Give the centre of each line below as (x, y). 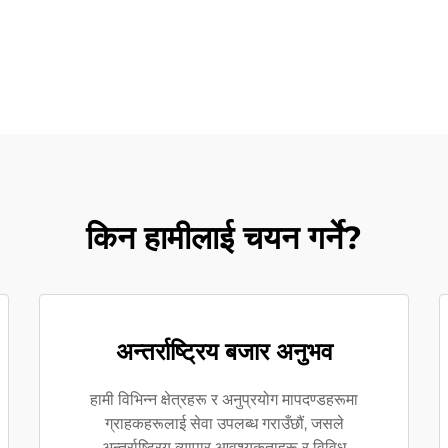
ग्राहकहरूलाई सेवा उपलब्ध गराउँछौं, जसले (224, 423)
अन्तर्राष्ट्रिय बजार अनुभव (224, 351)
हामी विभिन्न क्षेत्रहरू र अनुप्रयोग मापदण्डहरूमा (224, 399)
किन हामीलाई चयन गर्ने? (224, 237)
